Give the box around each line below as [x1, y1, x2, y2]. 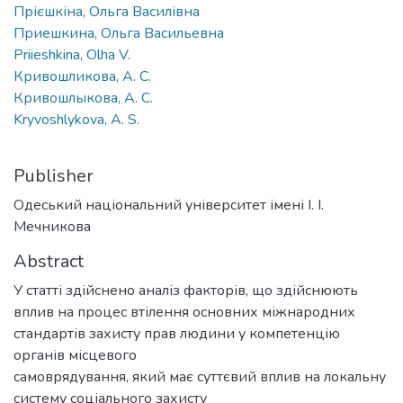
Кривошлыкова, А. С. [13, 87, 153, 108]
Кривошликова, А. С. [13, 66, 151, 86]
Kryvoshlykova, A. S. [13, 109, 139, 130]
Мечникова [13, 216, 91, 237]
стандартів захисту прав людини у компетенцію [13, 323, 340, 344]
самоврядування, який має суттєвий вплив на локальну [13, 366, 386, 387]
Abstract [13, 248, 84, 273]
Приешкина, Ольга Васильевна [13, 22, 224, 43]
